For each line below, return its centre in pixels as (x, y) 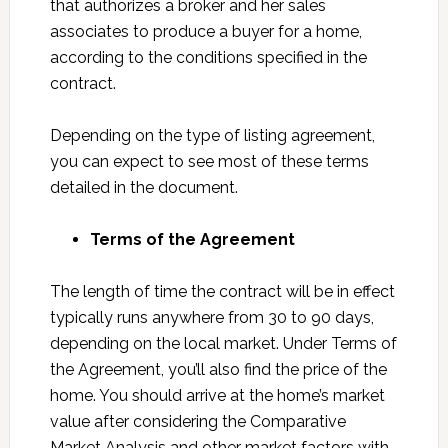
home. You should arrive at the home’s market (217, 396)
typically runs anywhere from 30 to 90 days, (211, 318)
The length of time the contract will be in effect (222, 292)
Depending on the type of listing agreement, (212, 136)
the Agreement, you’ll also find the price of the (218, 370)
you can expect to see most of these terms (209, 162)
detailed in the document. (143, 188)
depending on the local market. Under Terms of (223, 344)
